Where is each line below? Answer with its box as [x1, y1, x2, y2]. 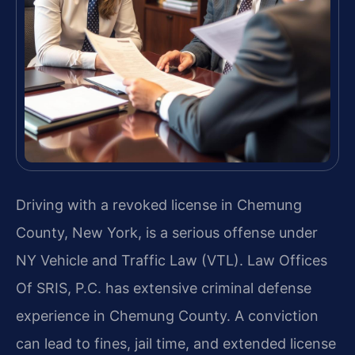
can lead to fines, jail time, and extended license [16, 335, 336, 353]
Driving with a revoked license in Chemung [16, 197, 302, 214]
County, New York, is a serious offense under [16, 224, 318, 242]
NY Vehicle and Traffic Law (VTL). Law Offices [16, 252, 327, 269]
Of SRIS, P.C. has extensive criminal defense [16, 280, 311, 297]
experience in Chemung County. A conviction [16, 307, 319, 325]
